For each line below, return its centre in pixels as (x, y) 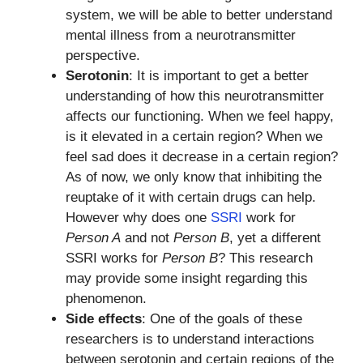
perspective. (103, 56)
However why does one (138, 218)
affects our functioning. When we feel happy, (200, 116)
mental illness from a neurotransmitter (181, 35)
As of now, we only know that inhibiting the (194, 177)
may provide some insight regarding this (187, 278)
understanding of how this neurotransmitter (195, 96)
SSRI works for (114, 258)
